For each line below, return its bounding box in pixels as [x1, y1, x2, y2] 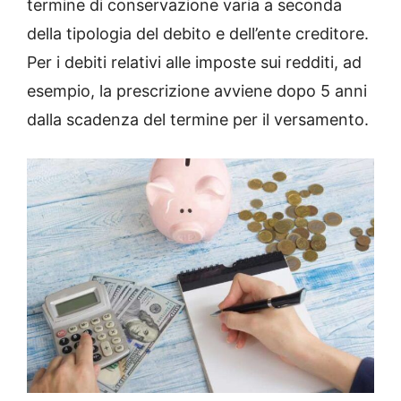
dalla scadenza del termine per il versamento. [27, 109, 369, 129]
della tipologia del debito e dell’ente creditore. [27, 23, 369, 43]
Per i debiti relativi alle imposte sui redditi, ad [27, 52, 362, 72]
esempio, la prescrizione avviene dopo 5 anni [27, 81, 367, 100]
